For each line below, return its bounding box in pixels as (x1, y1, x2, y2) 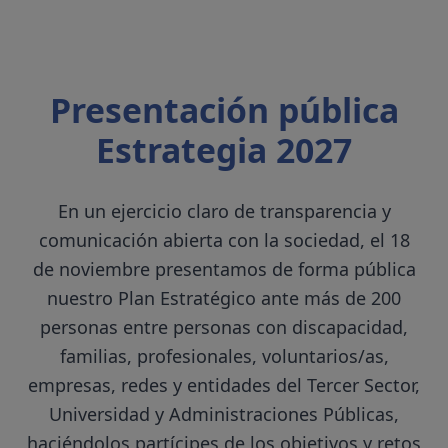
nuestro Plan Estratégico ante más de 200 (47, 286, 401, 311)
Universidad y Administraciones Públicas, (49, 402, 399, 427)
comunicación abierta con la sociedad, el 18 (38, 228, 410, 253)
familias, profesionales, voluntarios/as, (59, 344, 389, 369)
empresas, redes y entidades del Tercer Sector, (28, 373, 420, 398)
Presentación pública (49, 87, 399, 134)
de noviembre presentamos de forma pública (32, 257, 416, 282)
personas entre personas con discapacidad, (40, 315, 408, 340)
